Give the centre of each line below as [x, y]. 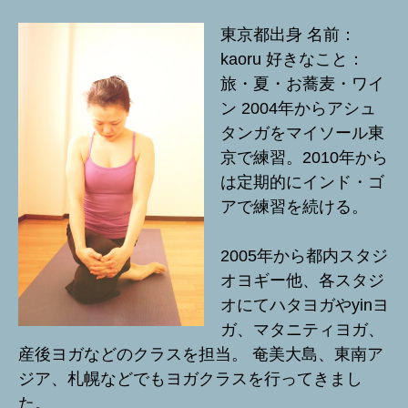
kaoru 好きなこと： [292, 59]
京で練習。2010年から [304, 157]
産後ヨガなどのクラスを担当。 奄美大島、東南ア [201, 354]
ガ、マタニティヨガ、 [302, 329]
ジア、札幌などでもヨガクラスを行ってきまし [190, 378]
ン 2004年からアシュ [298, 108]
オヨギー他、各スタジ [302, 280]
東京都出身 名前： [288, 34]
